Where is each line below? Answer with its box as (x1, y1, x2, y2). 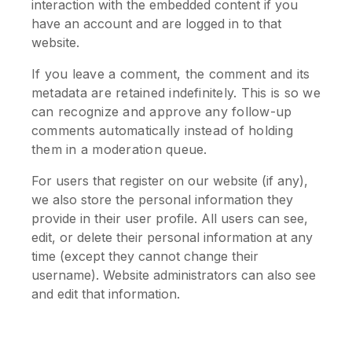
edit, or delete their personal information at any (31, 229, 313, 245)
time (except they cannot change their (31, 248, 258, 264)
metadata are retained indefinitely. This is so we (31, 85, 321, 101)
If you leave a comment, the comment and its (31, 66, 310, 82)
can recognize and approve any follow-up (31, 104, 292, 119)
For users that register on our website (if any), (31, 173, 308, 189)
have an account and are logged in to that (31, 16, 281, 31)
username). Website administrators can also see (31, 267, 316, 283)
